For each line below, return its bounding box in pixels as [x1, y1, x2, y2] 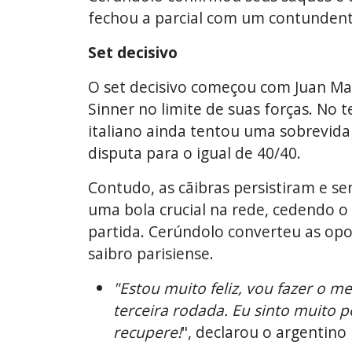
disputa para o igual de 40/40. [88, 141, 301, 163]
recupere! [113, 321, 181, 343]
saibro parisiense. [88, 242, 214, 264]
